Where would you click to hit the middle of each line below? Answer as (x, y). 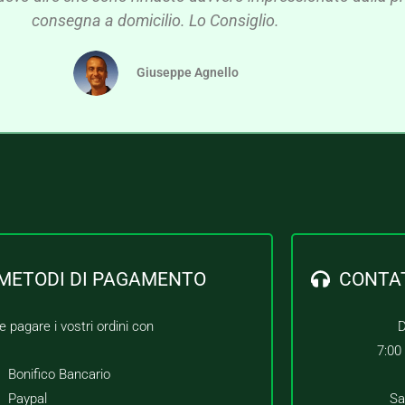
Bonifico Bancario (59, 374)
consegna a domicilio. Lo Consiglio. (155, 20)
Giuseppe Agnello (187, 73)
